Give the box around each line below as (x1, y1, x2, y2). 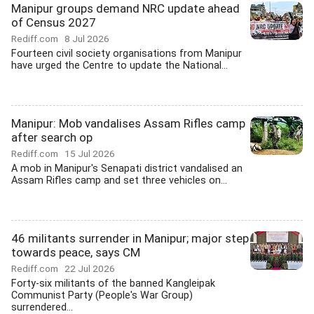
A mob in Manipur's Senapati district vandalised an (11, 163, 243, 175)
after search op (11, 130, 93, 144)
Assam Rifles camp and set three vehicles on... (11, 175, 227, 186)
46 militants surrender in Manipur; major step (11, 231, 249, 245)
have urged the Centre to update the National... (11, 60, 228, 71)
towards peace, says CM (11, 245, 140, 259)
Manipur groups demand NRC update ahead (11, 1, 240, 15)
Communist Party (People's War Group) (11, 289, 193, 301)
